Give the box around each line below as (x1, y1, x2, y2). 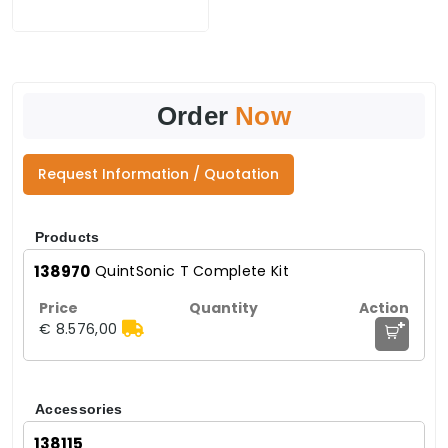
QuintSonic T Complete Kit (95, 260, 289, 281)
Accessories (35, 400, 123, 417)
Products (35, 228, 100, 245)
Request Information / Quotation (38, 163, 279, 184)
